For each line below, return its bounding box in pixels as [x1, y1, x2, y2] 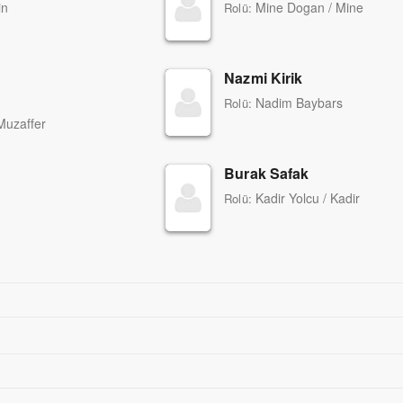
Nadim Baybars [255, 94, 344, 112]
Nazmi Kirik [224, 67, 302, 89]
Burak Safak [224, 163, 309, 184]
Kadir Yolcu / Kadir [255, 189, 361, 208]
